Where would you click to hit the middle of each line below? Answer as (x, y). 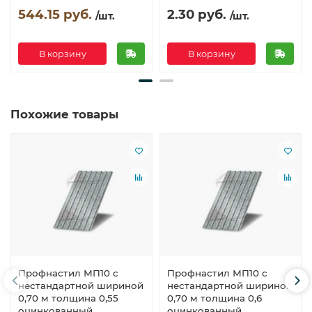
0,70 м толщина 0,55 (68, 298)
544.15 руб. (55, 15)
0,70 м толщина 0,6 (214, 298)
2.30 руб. (197, 15)
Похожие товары (64, 115)
